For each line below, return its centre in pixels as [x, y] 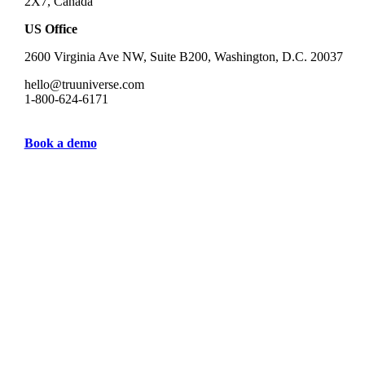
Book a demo [60, 143]
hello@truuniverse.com [84, 84]
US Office [51, 29]
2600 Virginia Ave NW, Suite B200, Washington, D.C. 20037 [183, 56]
